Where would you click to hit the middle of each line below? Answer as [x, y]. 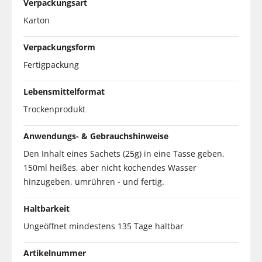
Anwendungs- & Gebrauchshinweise [96, 136]
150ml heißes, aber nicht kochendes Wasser [110, 167]
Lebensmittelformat [64, 91]
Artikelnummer [55, 253]
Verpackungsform [59, 47]
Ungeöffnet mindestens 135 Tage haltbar [104, 226]
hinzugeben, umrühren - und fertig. [94, 181]
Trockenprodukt [54, 109]
